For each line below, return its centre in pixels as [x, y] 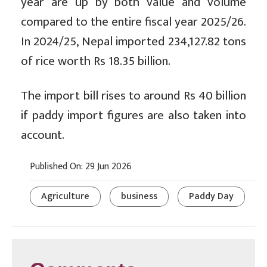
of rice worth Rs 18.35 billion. [96, 61]
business [139, 197]
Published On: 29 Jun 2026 [81, 167]
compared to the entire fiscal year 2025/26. [133, 22]
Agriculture [65, 197]
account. [43, 135]
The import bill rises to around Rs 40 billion [133, 96]
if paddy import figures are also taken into [133, 116]
